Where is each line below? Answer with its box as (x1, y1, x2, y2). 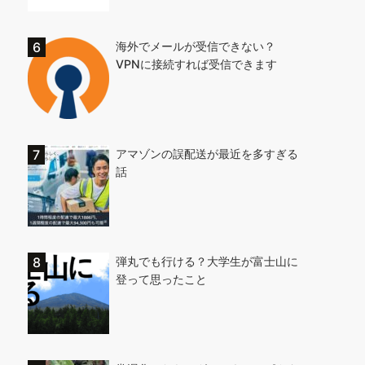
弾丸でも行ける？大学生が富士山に (116, 254, 298, 268)
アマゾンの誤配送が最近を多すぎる (116, 147, 298, 161)
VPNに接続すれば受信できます (116, 57, 277, 71)
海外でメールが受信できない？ (116, 39, 287, 53)
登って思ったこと (116, 272, 207, 286)
